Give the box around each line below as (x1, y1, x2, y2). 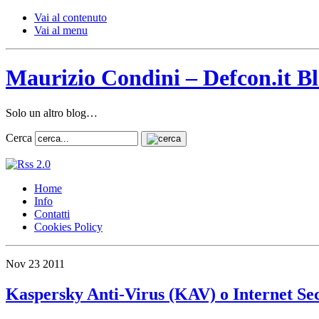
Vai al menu (34, 24, 88, 36)
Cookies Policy (34, 220, 103, 233)
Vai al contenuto (34, 11, 107, 23)
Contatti (34, 207, 70, 220)
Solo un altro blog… (6, 106, 100, 119)
